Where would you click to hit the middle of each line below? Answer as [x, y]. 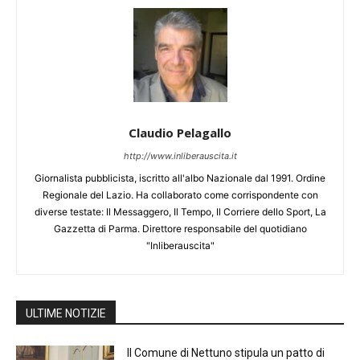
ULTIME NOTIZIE [66, 314]
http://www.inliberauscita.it [180, 156]
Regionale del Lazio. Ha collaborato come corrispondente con [180, 195]
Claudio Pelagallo [180, 133]
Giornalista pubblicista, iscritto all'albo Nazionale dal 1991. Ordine [180, 178]
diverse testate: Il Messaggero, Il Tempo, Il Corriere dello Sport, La [180, 212]
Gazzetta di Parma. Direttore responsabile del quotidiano [180, 229]
